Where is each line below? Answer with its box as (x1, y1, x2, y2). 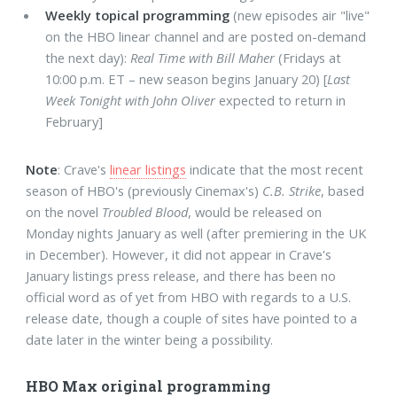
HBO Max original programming (26, 376, 271, 395)
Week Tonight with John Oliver (45, 91, 216, 110)
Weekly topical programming (45, 6, 230, 25)
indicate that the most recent (186, 160, 364, 178)
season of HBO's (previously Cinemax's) (26, 181, 263, 199)
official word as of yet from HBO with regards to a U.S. (26, 287, 352, 306)
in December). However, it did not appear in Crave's (26, 245, 332, 263)
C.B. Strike (262, 181, 322, 199)
